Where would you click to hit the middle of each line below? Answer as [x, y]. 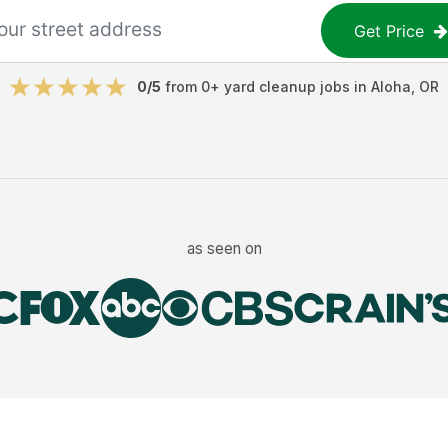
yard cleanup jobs [287, 86]
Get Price [389, 30]
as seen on [224, 248]
